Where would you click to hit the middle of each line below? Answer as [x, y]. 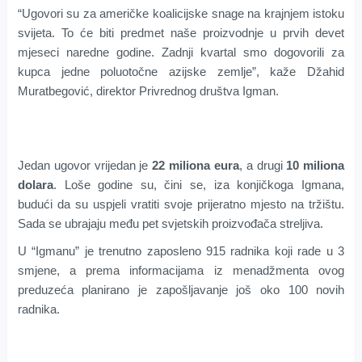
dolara [35, 184]
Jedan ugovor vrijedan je [85, 165]
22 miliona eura [196, 165]
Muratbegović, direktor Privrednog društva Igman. [148, 90]
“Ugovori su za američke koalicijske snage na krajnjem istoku [181, 13]
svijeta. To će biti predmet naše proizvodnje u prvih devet [181, 32]
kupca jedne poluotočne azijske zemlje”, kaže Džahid [181, 71]
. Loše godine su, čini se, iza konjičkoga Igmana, [199, 184]
